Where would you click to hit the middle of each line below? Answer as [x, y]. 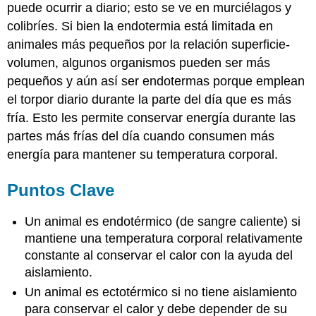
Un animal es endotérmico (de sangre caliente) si [163, 222]
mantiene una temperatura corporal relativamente [164, 239]
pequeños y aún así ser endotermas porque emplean [156, 81]
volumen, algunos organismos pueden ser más [139, 63]
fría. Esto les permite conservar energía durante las [152, 118]
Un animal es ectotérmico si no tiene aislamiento [161, 292]
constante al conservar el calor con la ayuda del [159, 256]
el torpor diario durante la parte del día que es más [150, 100]
